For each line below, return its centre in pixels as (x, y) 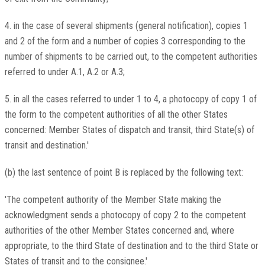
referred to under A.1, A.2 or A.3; (64, 72)
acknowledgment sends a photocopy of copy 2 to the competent (125, 215)
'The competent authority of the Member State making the (113, 200)
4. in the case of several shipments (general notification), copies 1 (126, 26)
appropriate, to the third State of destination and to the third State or (131, 246)
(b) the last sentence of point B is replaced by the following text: (124, 173)
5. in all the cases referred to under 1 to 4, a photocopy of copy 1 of (130, 99)
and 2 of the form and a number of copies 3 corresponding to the (125, 41)
